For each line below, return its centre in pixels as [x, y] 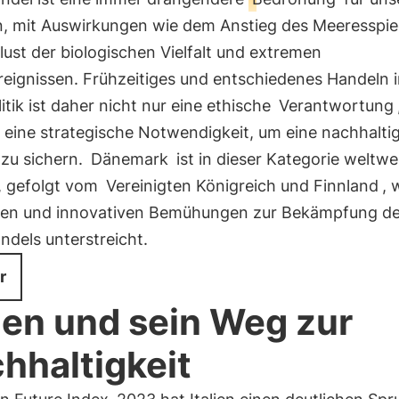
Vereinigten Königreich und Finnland [242, 186]
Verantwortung [336, 106]
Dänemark [129, 159]
